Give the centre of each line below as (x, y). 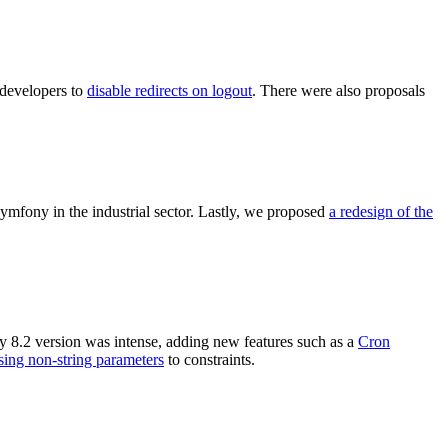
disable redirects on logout (169, 90)
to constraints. (209, 359)
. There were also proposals (338, 90)
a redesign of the (381, 211)
